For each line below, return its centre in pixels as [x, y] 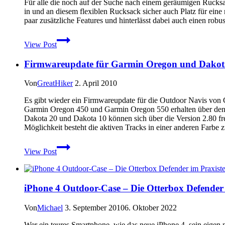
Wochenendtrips [82, 73]
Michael [50, 207]
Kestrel [68, 100]
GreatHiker [55, 83]
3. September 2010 [95, 207]
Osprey [68, 91]
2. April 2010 [96, 83]
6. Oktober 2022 [151, 207]
